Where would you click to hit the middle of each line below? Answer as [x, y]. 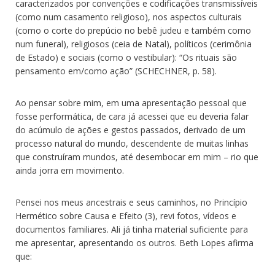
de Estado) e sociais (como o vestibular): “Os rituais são [126, 58]
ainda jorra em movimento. [70, 171]
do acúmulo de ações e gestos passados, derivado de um [130, 130]
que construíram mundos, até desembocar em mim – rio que [137, 157]
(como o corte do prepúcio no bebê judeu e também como [133, 31]
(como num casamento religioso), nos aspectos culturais [129, 17]
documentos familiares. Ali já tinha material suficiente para [132, 230]
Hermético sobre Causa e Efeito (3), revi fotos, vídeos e [126, 216]
